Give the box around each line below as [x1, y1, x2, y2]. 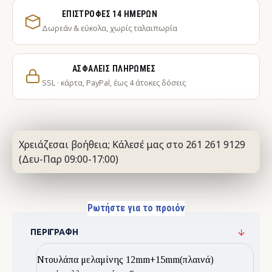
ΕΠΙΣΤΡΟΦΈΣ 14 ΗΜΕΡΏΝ [61, 9, 158, 19]
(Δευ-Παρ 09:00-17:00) [19, 152, 118, 166]
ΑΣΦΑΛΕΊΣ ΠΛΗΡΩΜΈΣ [72, 64, 156, 73]
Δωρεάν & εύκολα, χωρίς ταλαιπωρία [42, 23, 177, 33]
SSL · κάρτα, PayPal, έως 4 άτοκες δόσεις [42, 78, 186, 88]
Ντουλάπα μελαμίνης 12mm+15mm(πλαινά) [37, 254, 214, 265]
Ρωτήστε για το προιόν [87, 202, 185, 214]
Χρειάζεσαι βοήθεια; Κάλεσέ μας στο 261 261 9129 [19, 138, 245, 151]
